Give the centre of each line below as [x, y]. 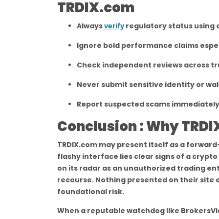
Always [90, 26]
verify [114, 26]
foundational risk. [91, 192]
